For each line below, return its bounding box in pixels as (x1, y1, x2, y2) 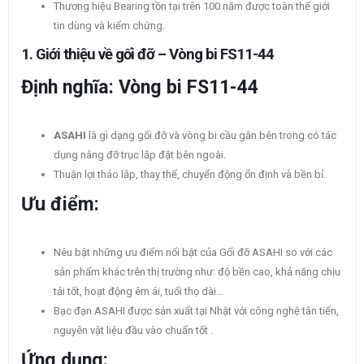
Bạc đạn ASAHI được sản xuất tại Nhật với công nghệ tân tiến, (54, 305, 339, 318)
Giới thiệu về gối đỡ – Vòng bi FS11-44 (36, 45, 277, 64)
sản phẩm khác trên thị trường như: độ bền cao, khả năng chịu (54, 266, 340, 279)
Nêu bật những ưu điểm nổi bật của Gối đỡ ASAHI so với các (54, 246, 332, 259)
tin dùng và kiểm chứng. (54, 19, 165, 32)
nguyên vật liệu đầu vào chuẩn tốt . (54, 324, 213, 337)
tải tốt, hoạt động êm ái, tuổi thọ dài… (54, 285, 223, 298)
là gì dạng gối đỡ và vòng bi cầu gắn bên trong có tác (86, 129, 336, 142)
